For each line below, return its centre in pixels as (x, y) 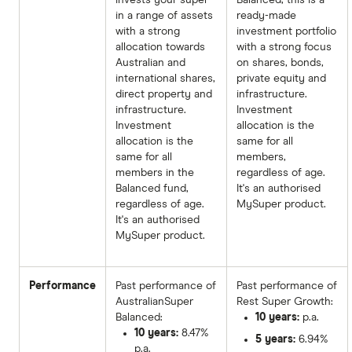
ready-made (266, 15)
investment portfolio (286, 31)
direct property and (164, 94)
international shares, (165, 78)
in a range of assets (164, 15)
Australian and (150, 62)
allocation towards (160, 47)
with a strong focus (284, 47)
